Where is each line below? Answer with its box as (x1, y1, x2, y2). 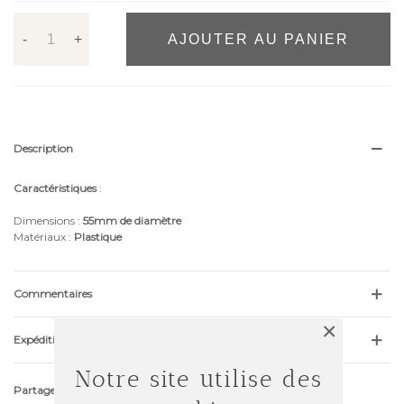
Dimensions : (14, 214, 83, 227)
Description (14, 142, 73, 155)
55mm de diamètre (83, 214, 181, 227)
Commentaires (14, 287, 92, 300)
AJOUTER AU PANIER (168, 31, 350, 47)
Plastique (74, 230, 122, 243)
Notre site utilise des (74, 365, 323, 393)
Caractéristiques (14, 181, 96, 195)
